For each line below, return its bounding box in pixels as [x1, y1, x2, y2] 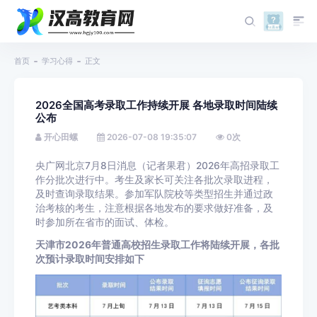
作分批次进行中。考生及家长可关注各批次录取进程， [35, 174, 273, 185]
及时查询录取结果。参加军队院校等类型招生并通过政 [35, 188, 273, 200]
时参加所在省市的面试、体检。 [35, 217, 174, 228]
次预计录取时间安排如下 [35, 253, 144, 265]
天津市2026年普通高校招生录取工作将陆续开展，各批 [35, 239, 279, 250]
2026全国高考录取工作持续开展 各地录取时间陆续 [35, 98, 277, 112]
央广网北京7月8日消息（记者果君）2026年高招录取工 [35, 160, 279, 171]
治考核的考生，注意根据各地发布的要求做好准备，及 [35, 202, 273, 214]
